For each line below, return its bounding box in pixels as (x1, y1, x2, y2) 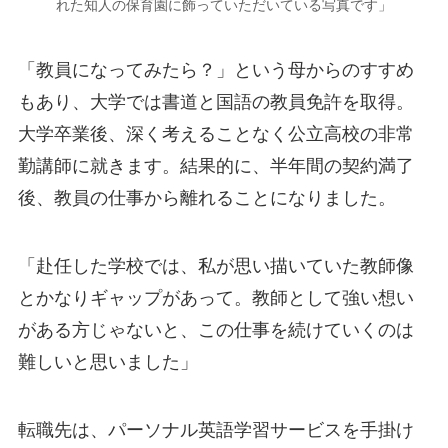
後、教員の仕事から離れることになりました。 (17, 187, 396, 208)
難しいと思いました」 (17, 351, 198, 372)
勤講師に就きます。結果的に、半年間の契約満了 (17, 155, 414, 176)
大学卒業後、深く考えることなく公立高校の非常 (17, 123, 414, 144)
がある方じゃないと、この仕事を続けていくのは (17, 319, 414, 340)
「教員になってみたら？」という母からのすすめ (17, 59, 414, 80)
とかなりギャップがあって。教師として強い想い (17, 287, 414, 308)
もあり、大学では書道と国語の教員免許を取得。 (17, 91, 414, 112)
